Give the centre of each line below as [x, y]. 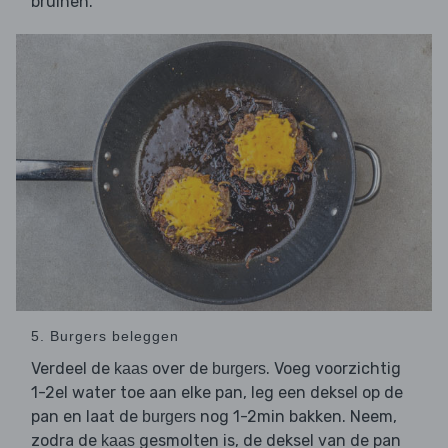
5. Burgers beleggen [105, 336]
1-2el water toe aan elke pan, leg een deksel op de [217, 393]
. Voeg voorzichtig [333, 369]
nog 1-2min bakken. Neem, [296, 417]
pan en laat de [86, 417]
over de [180, 369]
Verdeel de [72, 369]
